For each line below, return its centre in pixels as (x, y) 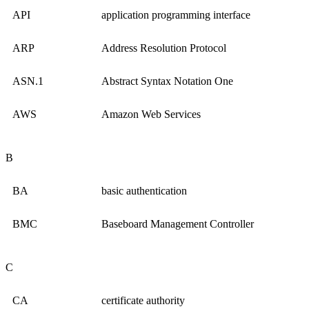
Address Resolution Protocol (164, 48)
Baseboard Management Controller (178, 224)
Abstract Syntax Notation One (167, 81)
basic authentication (144, 191)
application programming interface (176, 15)
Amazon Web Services (151, 114)
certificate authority (143, 301)
